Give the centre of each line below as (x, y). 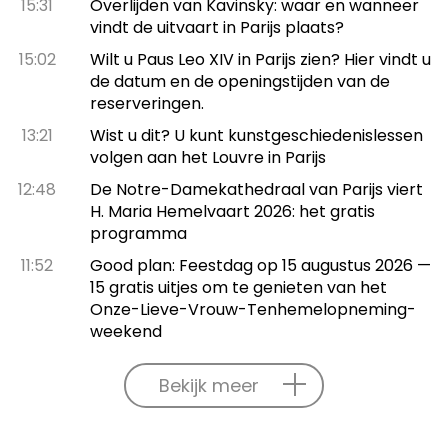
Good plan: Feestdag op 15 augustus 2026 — (260, 265)
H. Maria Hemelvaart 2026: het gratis (232, 211)
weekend (125, 331)
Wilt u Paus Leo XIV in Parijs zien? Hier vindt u (260, 59)
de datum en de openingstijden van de (239, 81)
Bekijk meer (209, 385)
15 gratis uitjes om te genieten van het (238, 287)
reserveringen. (146, 103)
